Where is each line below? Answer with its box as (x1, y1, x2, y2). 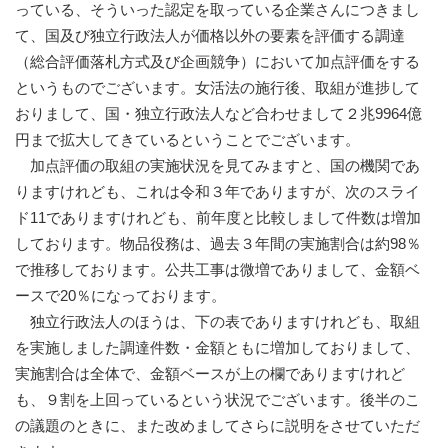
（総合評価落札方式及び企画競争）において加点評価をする (15, 53, 420, 71)
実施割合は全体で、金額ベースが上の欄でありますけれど (15, 365, 405, 383)
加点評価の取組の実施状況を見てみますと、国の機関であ (15, 157, 420, 175)
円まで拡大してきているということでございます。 (15, 131, 360, 149)
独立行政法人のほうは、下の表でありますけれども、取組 (15, 313, 420, 331)
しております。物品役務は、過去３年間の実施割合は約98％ (15, 235, 421, 253)
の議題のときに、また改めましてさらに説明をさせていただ (15, 417, 420, 435)
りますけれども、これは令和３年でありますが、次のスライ (15, 183, 420, 201)
